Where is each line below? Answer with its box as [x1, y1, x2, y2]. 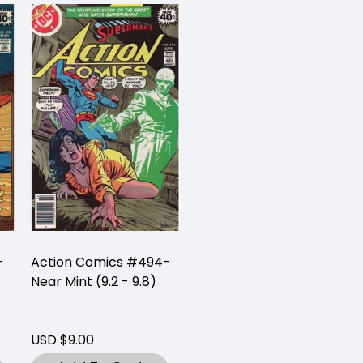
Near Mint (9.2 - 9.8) [31, 272, 156, 292]
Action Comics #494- [31, 253, 170, 272]
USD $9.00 [31, 331, 94, 350]
